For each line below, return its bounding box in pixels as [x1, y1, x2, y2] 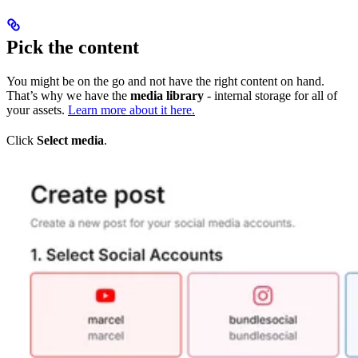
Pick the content [6, 37, 139, 58]
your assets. [6, 103, 68, 117]
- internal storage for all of [204, 89, 337, 103]
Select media [37, 133, 104, 148]
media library [130, 89, 204, 103]
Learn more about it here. [68, 103, 195, 117]
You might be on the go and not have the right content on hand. [6, 74, 324, 89]
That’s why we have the [6, 89, 130, 103]
